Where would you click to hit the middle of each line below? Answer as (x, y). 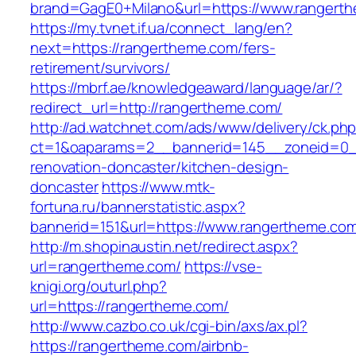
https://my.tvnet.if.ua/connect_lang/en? (162, 28)
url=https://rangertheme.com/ (130, 306)
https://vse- (223, 267)
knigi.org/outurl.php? (99, 286)
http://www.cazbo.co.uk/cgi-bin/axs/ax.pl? (169, 326)
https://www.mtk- (159, 187)
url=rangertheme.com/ (106, 267)
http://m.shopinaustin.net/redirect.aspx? (164, 247)
